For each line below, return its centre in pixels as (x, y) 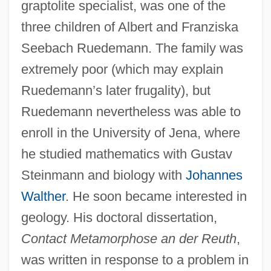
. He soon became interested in (156, 196)
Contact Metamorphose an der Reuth (129, 238)
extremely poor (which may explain (122, 69)
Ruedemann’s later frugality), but (116, 90)
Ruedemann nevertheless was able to (131, 111)
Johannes (214, 175)
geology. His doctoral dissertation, (119, 217)
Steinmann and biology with (103, 175)
